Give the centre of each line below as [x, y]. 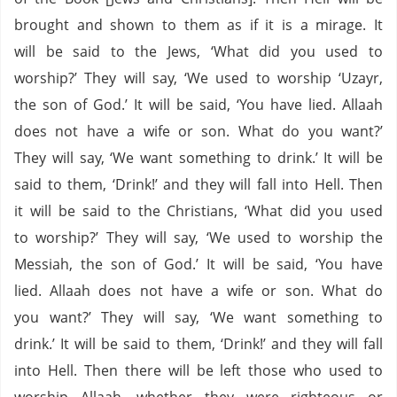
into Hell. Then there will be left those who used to [198, 370]
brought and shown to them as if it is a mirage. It [198, 25]
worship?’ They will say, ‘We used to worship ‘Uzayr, [198, 78]
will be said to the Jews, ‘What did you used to [198, 51]
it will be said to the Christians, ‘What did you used [198, 211]
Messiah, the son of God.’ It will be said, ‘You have [198, 264]
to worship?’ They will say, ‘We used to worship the [198, 237]
